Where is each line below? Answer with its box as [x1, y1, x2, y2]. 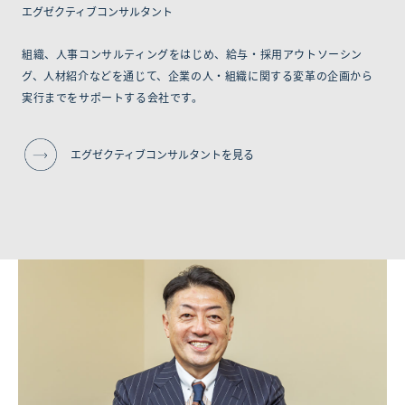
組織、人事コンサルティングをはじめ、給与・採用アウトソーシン [22, 45, 363, 61]
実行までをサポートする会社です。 [22, 89, 203, 105]
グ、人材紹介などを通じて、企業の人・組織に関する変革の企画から [22, 67, 373, 83]
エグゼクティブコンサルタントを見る [71, 146, 254, 162]
